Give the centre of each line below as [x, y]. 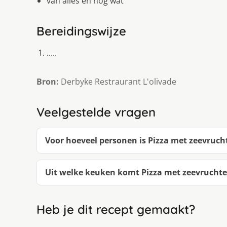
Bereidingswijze [81, 31]
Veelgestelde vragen [96, 112]
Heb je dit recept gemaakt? [116, 209]
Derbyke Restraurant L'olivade [118, 81]
